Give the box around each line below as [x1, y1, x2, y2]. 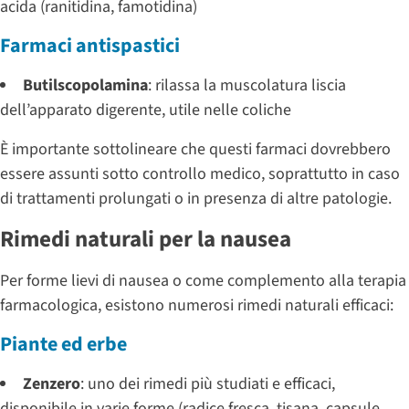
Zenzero [23, 372, 80, 395]
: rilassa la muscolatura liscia [148, 73, 346, 97]
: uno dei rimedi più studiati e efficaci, [80, 372, 335, 395]
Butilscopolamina [23, 73, 148, 97]
